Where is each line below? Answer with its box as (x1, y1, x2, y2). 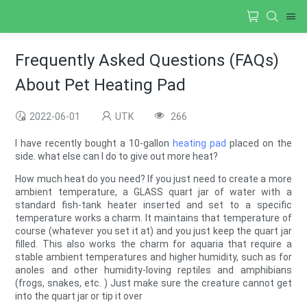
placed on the (225, 138, 292, 149)
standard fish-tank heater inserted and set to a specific (15, 199, 292, 211)
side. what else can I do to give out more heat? (15, 151, 219, 162)
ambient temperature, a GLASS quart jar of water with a (15, 186, 292, 198)
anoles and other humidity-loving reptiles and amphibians (15, 265, 292, 276)
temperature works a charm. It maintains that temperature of (15, 212, 292, 224)
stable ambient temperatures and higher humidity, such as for (15, 251, 292, 263)
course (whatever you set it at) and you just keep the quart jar (15, 225, 292, 237)
